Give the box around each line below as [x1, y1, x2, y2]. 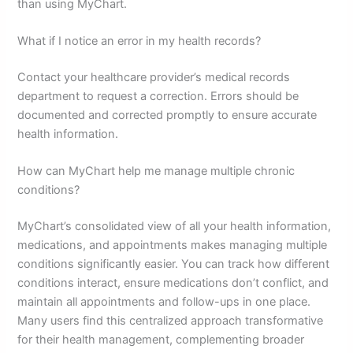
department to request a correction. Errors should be [17, 89, 299, 104]
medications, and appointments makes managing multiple [17, 238, 328, 253]
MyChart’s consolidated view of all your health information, [17, 219, 332, 234]
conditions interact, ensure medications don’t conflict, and [17, 276, 329, 291]
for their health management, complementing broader [17, 333, 305, 347]
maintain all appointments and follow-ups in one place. [17, 295, 311, 310]
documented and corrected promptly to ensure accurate [17, 108, 318, 123]
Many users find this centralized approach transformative [17, 314, 324, 329]
